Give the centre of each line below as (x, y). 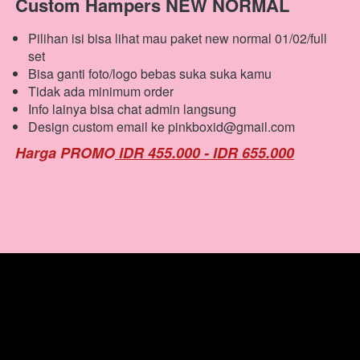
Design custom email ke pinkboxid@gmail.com (162, 127)
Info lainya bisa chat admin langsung (132, 109)
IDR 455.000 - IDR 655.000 (205, 153)
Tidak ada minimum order (101, 92)
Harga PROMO (65, 153)
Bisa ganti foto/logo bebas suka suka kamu (150, 74)
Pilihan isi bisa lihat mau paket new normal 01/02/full (178, 39)
